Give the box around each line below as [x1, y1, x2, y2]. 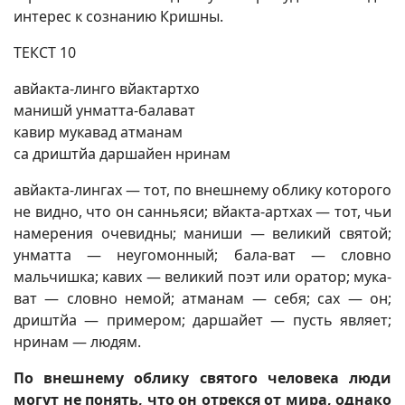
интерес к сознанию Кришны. [14, 6, 223, 26]
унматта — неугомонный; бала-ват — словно [14, 245, 391, 265]
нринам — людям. [14, 332, 141, 352]
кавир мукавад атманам [14, 122, 183, 142]
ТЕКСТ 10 [14, 42, 76, 62]
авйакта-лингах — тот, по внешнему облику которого [14, 180, 391, 200]
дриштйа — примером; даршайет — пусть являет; [14, 310, 391, 330]
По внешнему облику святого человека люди [14, 368, 391, 388]
